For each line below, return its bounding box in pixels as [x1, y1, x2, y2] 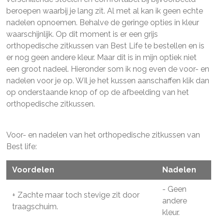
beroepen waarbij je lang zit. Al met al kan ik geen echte [6, 6, 203, 15]
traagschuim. [12, 201, 58, 211]
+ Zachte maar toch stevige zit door [12, 190, 139, 200]
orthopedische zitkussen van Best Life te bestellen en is [6, 41, 204, 50]
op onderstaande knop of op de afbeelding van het [6, 87, 189, 97]
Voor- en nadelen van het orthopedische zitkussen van [6, 130, 200, 139]
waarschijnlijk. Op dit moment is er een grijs [6, 29, 158, 39]
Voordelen [12, 165, 54, 174]
